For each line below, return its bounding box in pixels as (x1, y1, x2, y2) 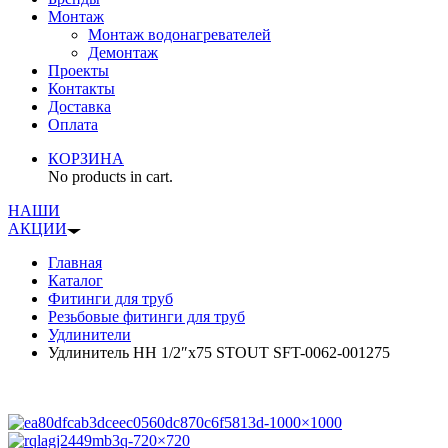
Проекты (48, 62, 109, 79)
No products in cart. (48, 168, 173, 185)
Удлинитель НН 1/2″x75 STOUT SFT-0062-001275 (48, 344, 390, 361)
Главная (48, 254, 102, 271)
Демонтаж (88, 44, 158, 61)
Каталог (48, 272, 103, 289)
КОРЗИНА (48, 150, 124, 167)
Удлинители (48, 326, 131, 343)
